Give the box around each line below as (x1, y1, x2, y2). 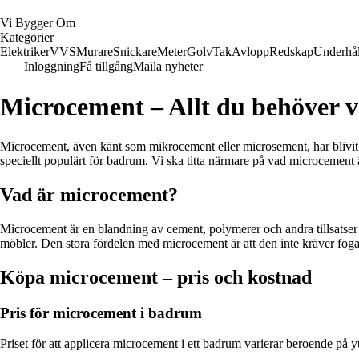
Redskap (269, 45, 313, 58)
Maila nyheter (133, 59, 203, 73)
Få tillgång (79, 59, 133, 73)
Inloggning (24, 59, 79, 73)
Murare (76, 45, 113, 58)
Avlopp (232, 45, 269, 58)
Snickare (113, 45, 157, 58)
